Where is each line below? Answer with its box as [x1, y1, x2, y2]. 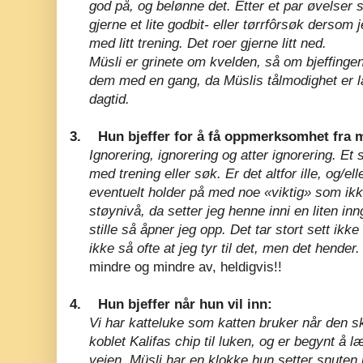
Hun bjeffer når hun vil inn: [98, 296, 272, 312]
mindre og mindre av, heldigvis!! [89, 258, 282, 275]
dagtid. [89, 91, 130, 107]
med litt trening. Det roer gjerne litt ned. [89, 35, 327, 51]
